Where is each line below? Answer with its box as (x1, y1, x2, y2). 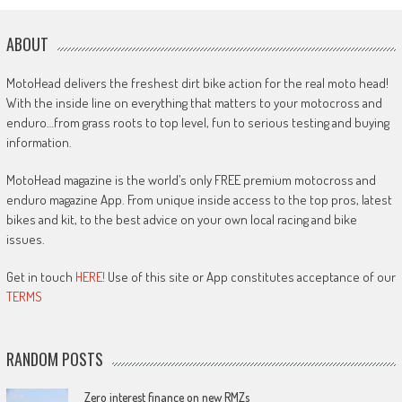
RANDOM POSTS (5, 347, 103, 371)
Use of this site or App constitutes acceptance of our (104, 268, 396, 286)
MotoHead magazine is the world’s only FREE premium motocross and (5, 171, 376, 189)
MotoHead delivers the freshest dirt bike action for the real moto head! (5, 74, 389, 92)
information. (5, 134, 72, 152)
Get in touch (5, 268, 75, 286)
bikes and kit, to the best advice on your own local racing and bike (5, 211, 357, 229)
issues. (5, 231, 45, 249)
